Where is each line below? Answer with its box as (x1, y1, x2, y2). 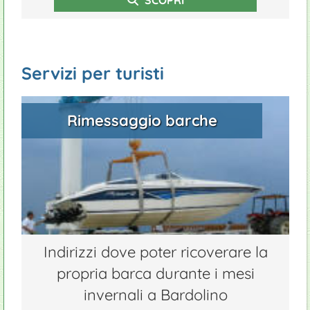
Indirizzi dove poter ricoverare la (43, 242, 268, 262)
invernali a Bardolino (83, 285, 228, 304)
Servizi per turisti (21, 62, 164, 84)
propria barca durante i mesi (56, 264, 255, 283)
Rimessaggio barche (66, 111, 217, 130)
